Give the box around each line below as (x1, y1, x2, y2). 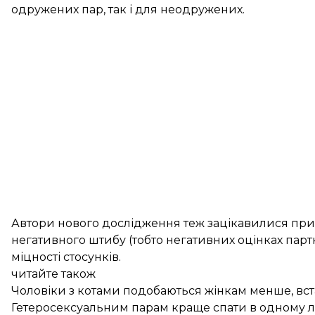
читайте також (11, 267, 96, 281)
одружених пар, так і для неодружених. (11, 3, 245, 16)
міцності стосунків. (11, 250, 121, 264)
